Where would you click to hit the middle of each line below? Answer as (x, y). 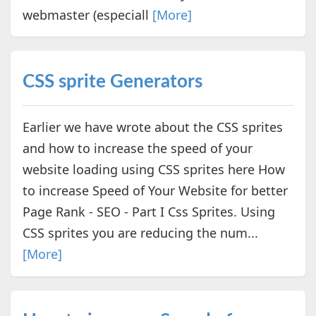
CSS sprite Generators (112, 81)
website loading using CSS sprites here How (153, 169)
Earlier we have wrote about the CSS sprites (152, 127)
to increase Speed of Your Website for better (155, 190)
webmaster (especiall (87, 14)
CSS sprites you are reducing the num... (140, 232)
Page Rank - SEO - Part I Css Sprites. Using (148, 211)
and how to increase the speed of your (137, 148)
